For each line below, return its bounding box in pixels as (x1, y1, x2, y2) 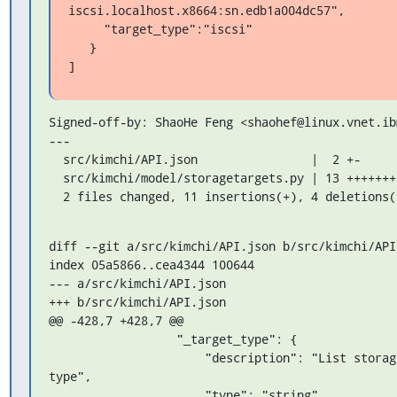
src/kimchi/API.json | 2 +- (48, 150, 63, 167)
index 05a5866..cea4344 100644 (48, 255, 254, 273)
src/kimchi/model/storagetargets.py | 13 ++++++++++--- (48, 168, 63, 186)
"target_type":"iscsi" (67, 19, 104, 37)
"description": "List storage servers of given (48, 348, 205, 366)
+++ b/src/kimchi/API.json (48, 292, 226, 310)
